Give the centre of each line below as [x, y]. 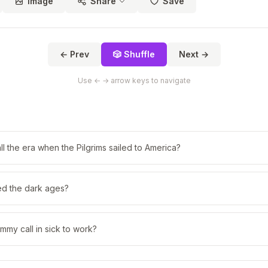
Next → [194, 54]
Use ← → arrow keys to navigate [134, 80]
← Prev [74, 54]
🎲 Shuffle [134, 54]
